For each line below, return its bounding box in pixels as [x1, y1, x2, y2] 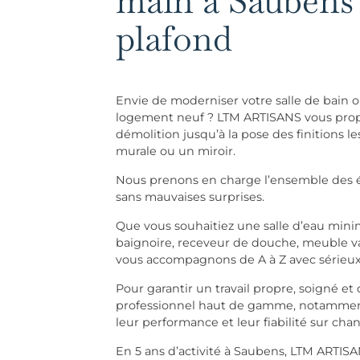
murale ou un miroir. [116, 143, 235, 158]
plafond [116, 15, 232, 61]
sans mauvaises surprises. [116, 189, 264, 204]
